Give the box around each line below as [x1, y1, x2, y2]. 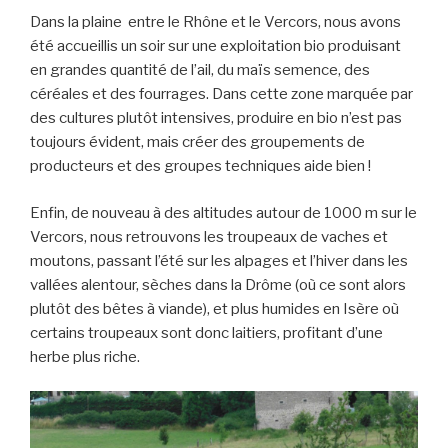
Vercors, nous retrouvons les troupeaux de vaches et [30, 227, 388, 246]
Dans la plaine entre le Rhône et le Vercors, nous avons [30, 13, 401, 32]
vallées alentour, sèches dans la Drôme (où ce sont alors [30, 275, 406, 294]
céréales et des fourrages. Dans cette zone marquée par [30, 85, 413, 104]
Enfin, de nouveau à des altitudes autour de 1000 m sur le [30, 203, 417, 222]
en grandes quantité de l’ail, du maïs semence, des [30, 61, 370, 80]
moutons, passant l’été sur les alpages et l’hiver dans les [30, 251, 408, 270]
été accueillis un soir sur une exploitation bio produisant [30, 37, 401, 56]
